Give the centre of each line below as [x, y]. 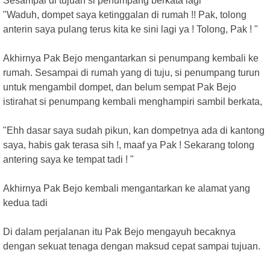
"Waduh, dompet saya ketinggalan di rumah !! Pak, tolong [125, 15]
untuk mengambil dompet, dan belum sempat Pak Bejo [120, 87]
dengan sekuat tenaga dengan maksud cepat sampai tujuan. [132, 246]
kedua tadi [25, 203]
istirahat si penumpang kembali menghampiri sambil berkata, [133, 102]
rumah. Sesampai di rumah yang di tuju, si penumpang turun [131, 73]
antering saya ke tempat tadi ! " [68, 159]
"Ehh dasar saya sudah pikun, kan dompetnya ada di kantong [134, 130]
